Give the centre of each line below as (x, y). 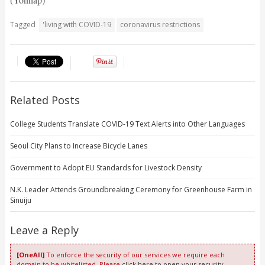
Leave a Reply (44, 230)
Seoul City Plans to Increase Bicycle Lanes (78, 146)
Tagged (22, 25)
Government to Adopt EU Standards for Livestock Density (106, 168)
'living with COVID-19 (77, 25)
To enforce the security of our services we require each (134, 255)
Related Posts (45, 100)
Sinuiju (20, 201)
